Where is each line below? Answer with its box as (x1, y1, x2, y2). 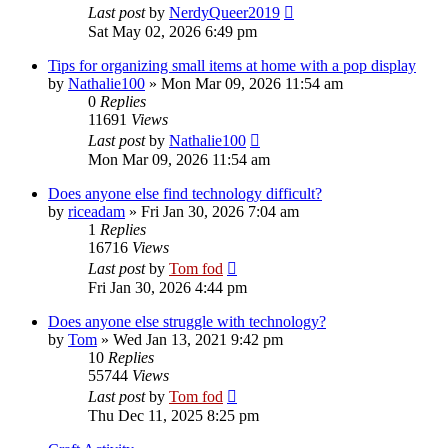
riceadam (68, 202, 125, 220)
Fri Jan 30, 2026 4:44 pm (88, 278, 247, 296)
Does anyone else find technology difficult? (48, 184, 322, 202)
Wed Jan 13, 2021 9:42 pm (113, 330, 283, 348)
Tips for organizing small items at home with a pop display (48, 56, 416, 74)
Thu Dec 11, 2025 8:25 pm (88, 406, 259, 424)
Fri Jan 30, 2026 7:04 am (141, 202, 299, 220)
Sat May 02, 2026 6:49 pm (88, 22, 257, 40)
